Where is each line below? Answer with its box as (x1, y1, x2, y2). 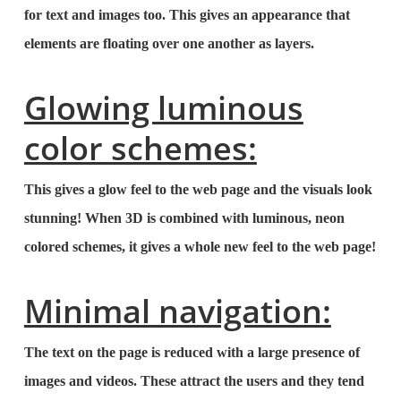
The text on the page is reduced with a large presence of (23, 345, 360, 360)
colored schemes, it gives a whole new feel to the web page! (23, 239, 376, 254)
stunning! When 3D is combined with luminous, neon (23, 210, 345, 226)
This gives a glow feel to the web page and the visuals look (23, 182, 372, 197)
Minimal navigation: (23, 289, 331, 333)
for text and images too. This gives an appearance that (23, 7, 350, 22)
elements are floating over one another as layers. (23, 36, 314, 51)
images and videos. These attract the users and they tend (23, 373, 364, 388)
